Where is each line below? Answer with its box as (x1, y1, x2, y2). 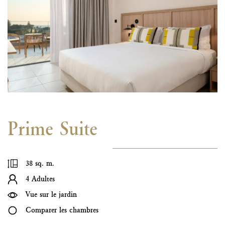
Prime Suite (8, 118, 97, 140)
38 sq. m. (26, 159, 54, 168)
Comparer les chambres (26, 205, 98, 215)
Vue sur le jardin (26, 190, 77, 199)
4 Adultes (26, 174, 55, 184)
